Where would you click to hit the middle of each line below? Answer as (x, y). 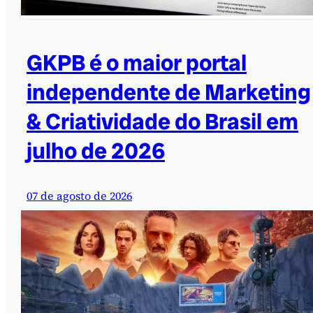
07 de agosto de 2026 (79, 196)
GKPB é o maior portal (137, 63)
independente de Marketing (169, 93)
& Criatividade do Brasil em (162, 122)
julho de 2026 (96, 151)
